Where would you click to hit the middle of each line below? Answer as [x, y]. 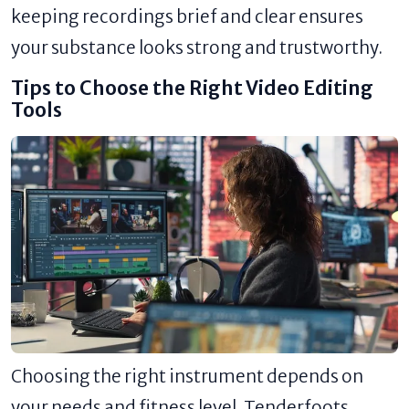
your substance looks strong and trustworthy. [197, 47]
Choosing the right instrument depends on [187, 376]
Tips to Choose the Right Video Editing [192, 88]
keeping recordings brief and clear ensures [187, 16]
